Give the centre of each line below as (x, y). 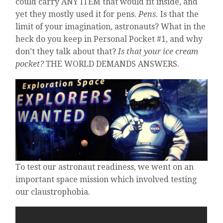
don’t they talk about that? (67, 52)
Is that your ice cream (158, 52)
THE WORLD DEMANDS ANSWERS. (112, 64)
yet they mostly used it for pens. (77, 14)
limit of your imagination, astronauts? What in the (111, 27)
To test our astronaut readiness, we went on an (105, 167)
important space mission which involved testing (106, 179)
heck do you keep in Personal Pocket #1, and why (109, 39)
